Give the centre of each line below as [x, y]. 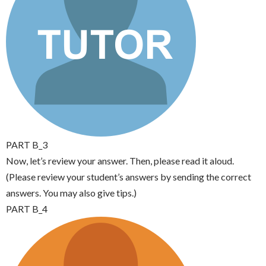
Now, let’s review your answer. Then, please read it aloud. [120, 161]
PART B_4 [27, 209]
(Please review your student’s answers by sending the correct [129, 177]
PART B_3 [27, 145]
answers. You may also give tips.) [71, 193]
